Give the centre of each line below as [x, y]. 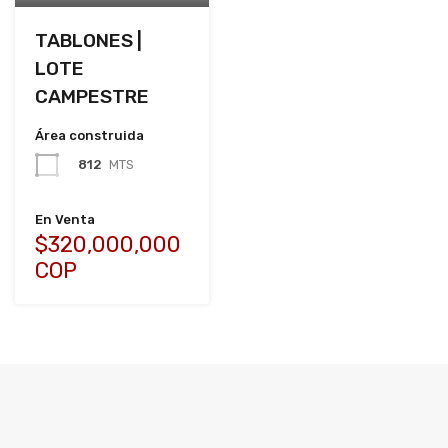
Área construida [89, 135]
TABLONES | [88, 40]
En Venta [65, 219]
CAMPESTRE [92, 96]
